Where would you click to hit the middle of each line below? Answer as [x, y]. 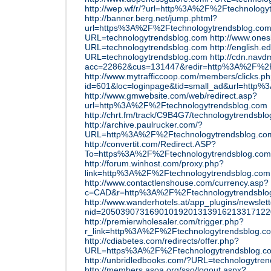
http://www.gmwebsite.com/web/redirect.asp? [171, 96]
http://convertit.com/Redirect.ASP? [150, 144]
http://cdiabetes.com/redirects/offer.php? [162, 241]
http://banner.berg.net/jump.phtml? [151, 18]
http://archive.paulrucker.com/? [144, 125]
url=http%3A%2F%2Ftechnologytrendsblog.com [176, 105]
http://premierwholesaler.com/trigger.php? [164, 221]
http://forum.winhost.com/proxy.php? [154, 163]
